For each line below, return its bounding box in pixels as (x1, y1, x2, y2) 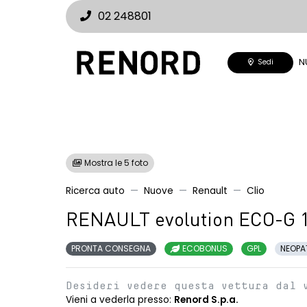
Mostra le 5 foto (82, 157, 148, 169)
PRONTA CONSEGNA (71, 243, 151, 254)
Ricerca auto (66, 184, 125, 197)
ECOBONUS (180, 243, 228, 254)
